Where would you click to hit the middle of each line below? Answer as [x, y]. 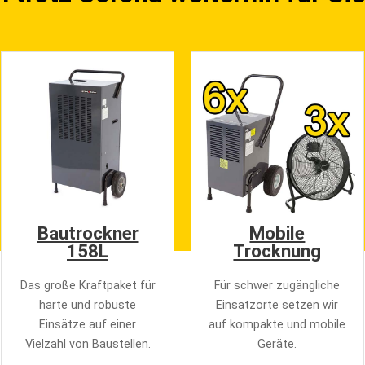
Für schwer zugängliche [277, 285]
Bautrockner [88, 233]
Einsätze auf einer [88, 324]
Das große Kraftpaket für [88, 285]
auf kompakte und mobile [277, 324]
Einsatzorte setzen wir [277, 305]
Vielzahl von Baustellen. [88, 344]
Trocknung [277, 251]
